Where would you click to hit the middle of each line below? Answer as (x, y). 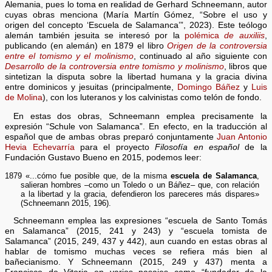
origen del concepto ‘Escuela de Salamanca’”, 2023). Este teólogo (136, 25)
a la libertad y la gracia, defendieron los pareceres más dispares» (140, 194)
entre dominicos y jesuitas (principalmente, (91, 87)
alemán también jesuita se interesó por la (95, 36)
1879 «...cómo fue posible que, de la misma (88, 175)
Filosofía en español (194, 147)
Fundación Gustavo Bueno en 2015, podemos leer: (104, 157)
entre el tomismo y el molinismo (69, 56)
